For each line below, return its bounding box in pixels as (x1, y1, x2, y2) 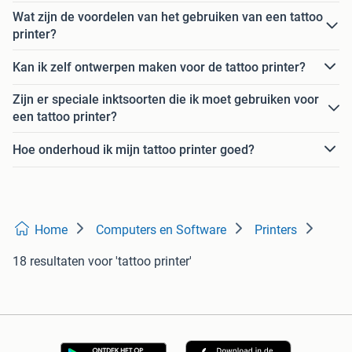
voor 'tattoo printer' (88, 254, 192, 269)
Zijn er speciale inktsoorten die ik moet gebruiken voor (13, 92, 319, 108)
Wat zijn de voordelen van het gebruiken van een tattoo (13, 9, 323, 25)
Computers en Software (96, 222, 226, 238)
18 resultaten (13, 254, 85, 269)
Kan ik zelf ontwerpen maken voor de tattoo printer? (13, 59, 306, 75)
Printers (255, 222, 297, 238)
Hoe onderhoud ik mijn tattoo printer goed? (13, 141, 255, 157)
